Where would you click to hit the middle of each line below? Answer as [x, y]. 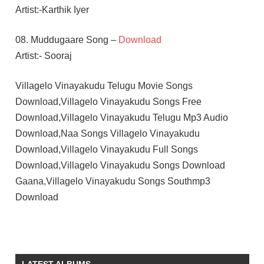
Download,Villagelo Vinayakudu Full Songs [106, 149]
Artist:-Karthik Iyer [52, 9]
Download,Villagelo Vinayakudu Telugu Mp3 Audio [121, 117]
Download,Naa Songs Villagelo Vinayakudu [107, 133]
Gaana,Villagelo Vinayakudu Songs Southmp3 [113, 181]
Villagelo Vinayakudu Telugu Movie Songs [104, 85]
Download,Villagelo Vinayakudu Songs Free [108, 101]
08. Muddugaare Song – [67, 39]
